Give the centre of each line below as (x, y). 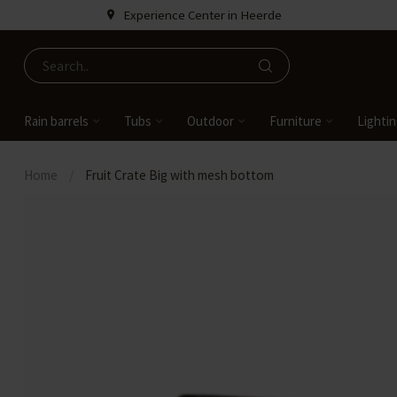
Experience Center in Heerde (202, 15)
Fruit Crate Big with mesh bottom (179, 175)
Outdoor (210, 121)
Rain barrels (56, 121)
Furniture (296, 121)
